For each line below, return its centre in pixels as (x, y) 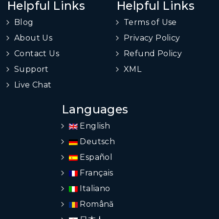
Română (96, 204)
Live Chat (33, 85)
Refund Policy (153, 53)
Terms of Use (150, 22)
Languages (95, 109)
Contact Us (37, 53)
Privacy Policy (152, 38)
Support (32, 69)
